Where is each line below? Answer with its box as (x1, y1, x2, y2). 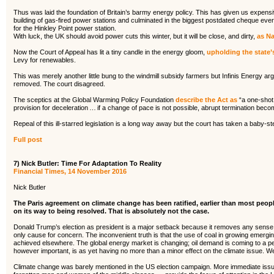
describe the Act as (176, 96, 237, 103)
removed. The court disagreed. (13, 80, 105, 87)
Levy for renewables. (13, 56, 76, 64)
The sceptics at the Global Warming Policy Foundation (13, 96, 176, 103)
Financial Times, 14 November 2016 (13, 168, 127, 175)
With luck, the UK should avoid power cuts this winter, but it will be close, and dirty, (13, 32, 257, 40)
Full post (13, 136, 42, 143)
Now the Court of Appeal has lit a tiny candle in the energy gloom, (13, 48, 207, 56)
